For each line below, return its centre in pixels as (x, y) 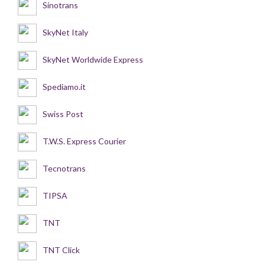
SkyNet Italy (65, 32)
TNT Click (61, 250)
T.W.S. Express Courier (84, 141)
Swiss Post (63, 114)
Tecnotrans (64, 168)
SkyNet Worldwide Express (93, 59)
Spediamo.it (64, 86)
